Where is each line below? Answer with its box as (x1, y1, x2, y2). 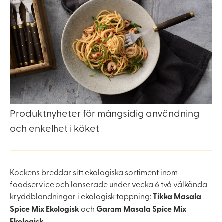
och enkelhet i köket (10, 121, 99, 135)
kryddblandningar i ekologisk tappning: (10, 190, 153, 202)
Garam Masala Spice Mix (96, 203, 186, 215)
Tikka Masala (153, 190, 201, 202)
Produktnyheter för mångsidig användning (10, 106, 199, 120)
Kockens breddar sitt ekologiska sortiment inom (10, 166, 178, 178)
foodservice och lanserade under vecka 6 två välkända (10, 178, 207, 190)
